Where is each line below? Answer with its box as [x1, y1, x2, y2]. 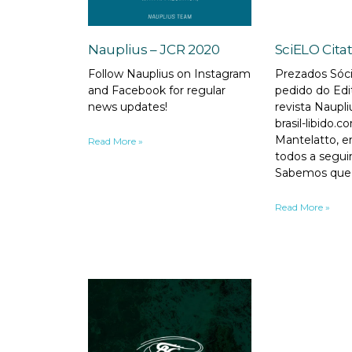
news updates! [88, 99, 167, 114]
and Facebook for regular [88, 82, 225, 97]
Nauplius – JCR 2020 [88, 41, 220, 57]
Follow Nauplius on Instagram [88, 66, 251, 81]
